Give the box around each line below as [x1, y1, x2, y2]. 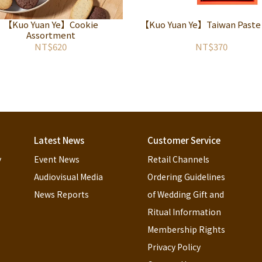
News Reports [33, 188, 89, 200]
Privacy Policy [147, 241, 201, 253]
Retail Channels [147, 153, 209, 165]
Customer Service [147, 134, 220, 146]
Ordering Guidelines [147, 171, 225, 182]
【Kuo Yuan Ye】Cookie [3, 18, 98, 30]
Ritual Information [147, 206, 221, 218]
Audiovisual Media [33, 171, 103, 182]
